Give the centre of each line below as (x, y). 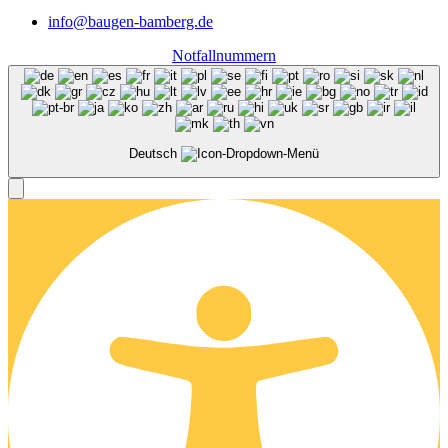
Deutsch (155, 153)
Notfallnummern (224, 56)
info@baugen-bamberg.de (130, 22)
